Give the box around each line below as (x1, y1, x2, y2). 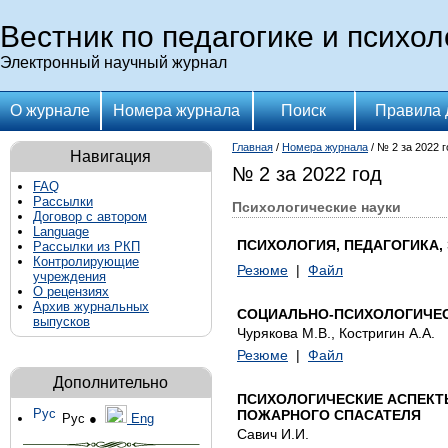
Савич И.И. (237, 426, 309, 442)
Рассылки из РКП (33, 239, 140, 254)
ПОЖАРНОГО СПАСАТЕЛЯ (237, 407, 421, 423)
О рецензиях (33, 284, 109, 299)
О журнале (10, 102, 90, 119)
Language (33, 224, 89, 239)
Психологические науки (232, 199, 401, 215)
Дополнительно (53, 374, 169, 391)
